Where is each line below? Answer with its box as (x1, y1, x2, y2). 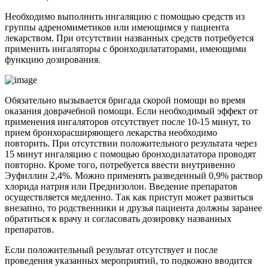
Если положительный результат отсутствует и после (5, 245, 218, 255)
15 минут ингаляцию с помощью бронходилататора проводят (5, 149, 256, 160)
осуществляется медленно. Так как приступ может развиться (5, 192, 253, 203)
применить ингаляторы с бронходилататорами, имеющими (5, 44, 246, 54)
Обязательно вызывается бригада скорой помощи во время (5, 95, 245, 106)
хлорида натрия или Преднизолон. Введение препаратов (5, 181, 237, 192)
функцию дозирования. (5, 54, 100, 65)
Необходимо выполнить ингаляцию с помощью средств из (5, 11, 245, 22)
